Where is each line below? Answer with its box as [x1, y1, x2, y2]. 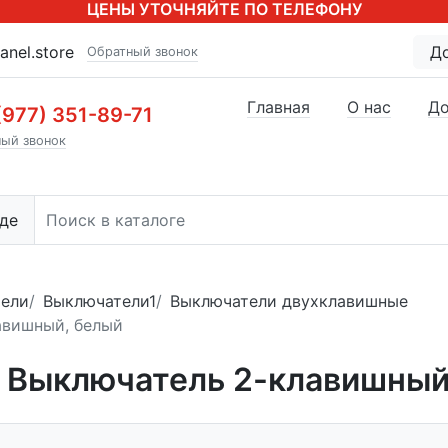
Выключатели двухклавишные [170, 291, 408, 311]
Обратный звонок [87, 44, 198, 59]
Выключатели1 [43, 291, 156, 311]
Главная [247, 96, 310, 117]
